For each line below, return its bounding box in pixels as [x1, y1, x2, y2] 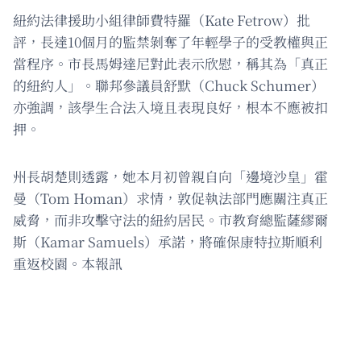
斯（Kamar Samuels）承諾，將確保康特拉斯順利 [13, 231, 322, 252]
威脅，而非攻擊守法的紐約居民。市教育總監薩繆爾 [13, 210, 328, 230]
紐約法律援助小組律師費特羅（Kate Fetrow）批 [13, 10, 310, 31]
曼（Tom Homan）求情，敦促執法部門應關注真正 [13, 188, 328, 209]
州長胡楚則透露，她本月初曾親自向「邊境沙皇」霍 [13, 166, 328, 187]
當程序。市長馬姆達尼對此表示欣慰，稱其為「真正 [13, 53, 328, 74]
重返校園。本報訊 [13, 253, 122, 274]
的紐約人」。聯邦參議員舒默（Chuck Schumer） [13, 75, 325, 96]
